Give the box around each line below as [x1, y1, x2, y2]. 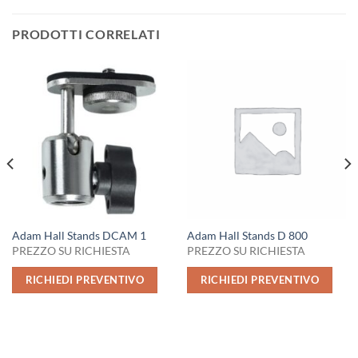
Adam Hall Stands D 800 [186, 229, 308, 243]
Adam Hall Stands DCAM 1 [11, 229, 146, 243]
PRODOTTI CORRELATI [12, 26, 161, 42]
